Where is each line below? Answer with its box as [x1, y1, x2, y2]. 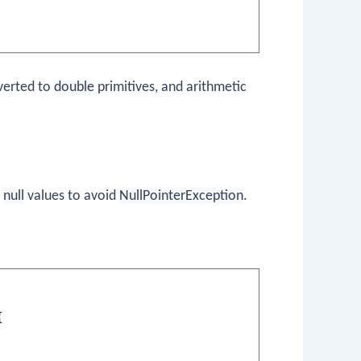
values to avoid [24, 188, 119, 204]
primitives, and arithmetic [94, 80, 247, 96]
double [54, 80, 94, 96]
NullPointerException [119, 188, 243, 204]
